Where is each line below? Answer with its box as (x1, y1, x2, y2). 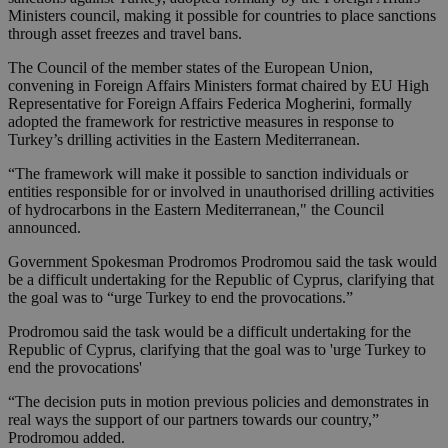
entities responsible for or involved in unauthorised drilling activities (8, 183, 434, 201)
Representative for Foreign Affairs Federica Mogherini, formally (8, 95, 412, 113)
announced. (8, 219, 81, 237)
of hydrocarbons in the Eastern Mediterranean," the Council (8, 201, 384, 219)
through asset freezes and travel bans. (8, 25, 242, 43)
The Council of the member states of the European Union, (8, 59, 373, 77)
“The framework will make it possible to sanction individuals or (8, 165, 408, 183)
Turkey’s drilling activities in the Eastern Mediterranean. (8, 131, 360, 149)
